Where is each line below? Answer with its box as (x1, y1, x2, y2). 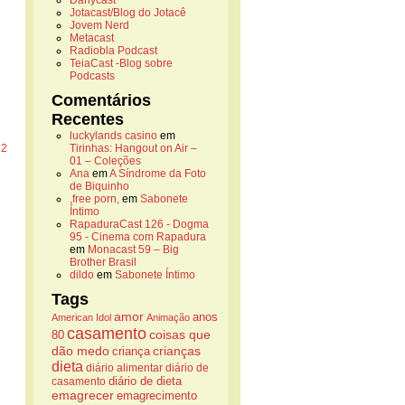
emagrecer (52, 388, 114, 402)
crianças (153, 344, 201, 358)
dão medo (52, 344, 109, 358)
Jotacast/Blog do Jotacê (70, 6, 186, 19)
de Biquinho (70, 180, 129, 193)
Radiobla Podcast (70, 44, 157, 57)
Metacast (70, 32, 114, 44)
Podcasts (70, 70, 115, 82)
